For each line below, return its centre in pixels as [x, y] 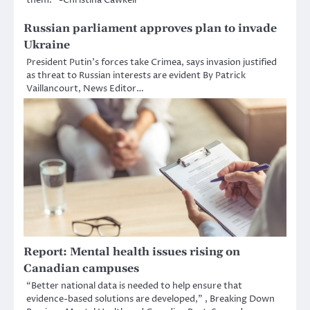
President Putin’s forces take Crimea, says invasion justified [152, 62]
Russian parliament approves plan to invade [150, 28]
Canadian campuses [81, 268]
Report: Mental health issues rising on [132, 252]
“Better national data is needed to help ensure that [134, 285]
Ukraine [47, 45]
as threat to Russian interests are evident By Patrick [136, 75]
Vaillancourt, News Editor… [85, 88]
